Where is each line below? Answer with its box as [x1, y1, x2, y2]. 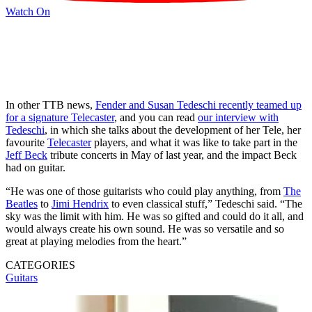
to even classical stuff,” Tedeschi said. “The [109, 197, 302, 210]
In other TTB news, [6, 98, 95, 111]
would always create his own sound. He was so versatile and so [6, 222, 284, 235]
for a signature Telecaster [6, 111, 114, 123]
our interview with [198, 111, 279, 123]
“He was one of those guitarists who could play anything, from [6, 185, 283, 197]
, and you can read [114, 111, 198, 123]
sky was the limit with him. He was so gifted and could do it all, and [6, 210, 304, 222]
